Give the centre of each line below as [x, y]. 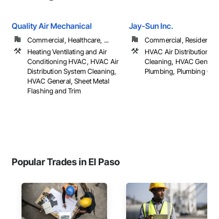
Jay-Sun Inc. [151, 26]
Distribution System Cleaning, [72, 71]
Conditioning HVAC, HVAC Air [73, 61]
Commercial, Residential [181, 40]
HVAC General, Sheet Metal [68, 81]
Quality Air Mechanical [52, 26]
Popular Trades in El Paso [66, 162]
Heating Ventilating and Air [67, 52]
